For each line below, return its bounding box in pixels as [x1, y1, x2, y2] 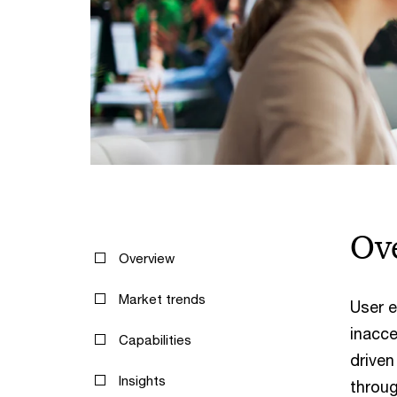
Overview [119, 249, 175, 266]
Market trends [119, 290, 206, 307]
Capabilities [119, 331, 191, 347]
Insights [119, 371, 166, 388]
